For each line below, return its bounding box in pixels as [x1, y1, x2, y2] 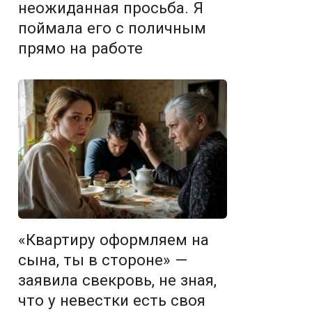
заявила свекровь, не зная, [18, 271, 217, 289]
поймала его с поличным [18, 19, 206, 37]
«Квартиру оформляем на [18, 231, 209, 249]
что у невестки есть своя [18, 291, 205, 309]
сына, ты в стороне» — [18, 251, 187, 269]
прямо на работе [18, 39, 143, 57]
